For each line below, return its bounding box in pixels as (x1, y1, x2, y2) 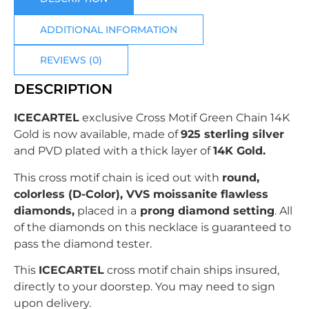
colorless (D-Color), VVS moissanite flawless (14, 187, 268, 201)
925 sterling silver (181, 128, 284, 141)
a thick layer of (128, 144, 213, 158)
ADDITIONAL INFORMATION (39, 23, 177, 36)
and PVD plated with (14, 144, 128, 158)
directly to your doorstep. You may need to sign (14, 280, 275, 294)
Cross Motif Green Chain (136, 111, 268, 125)
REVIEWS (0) (39, 54, 102, 67)
